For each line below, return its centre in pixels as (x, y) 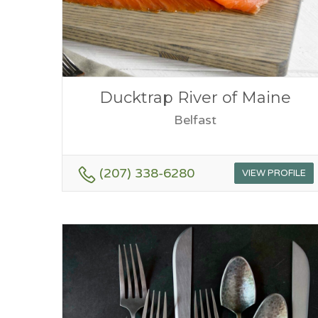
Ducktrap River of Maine (195, 97)
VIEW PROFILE (274, 173)
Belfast (195, 120)
